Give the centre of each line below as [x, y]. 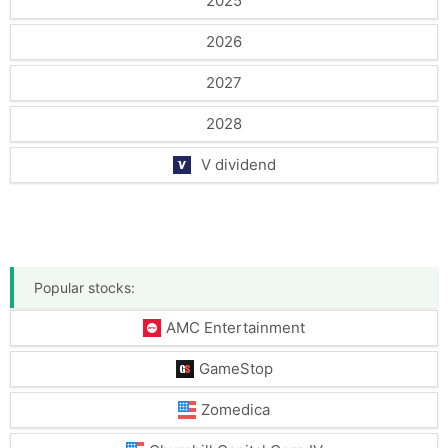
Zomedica [235, 409]
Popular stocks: [84, 287]
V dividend [238, 164]
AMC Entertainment [235, 327]
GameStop [235, 368]
